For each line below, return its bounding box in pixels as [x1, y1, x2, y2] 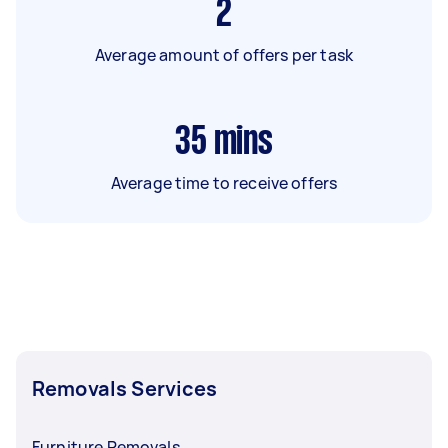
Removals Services [32, 374, 218, 402]
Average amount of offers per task [95, 43, 353, 66]
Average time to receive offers [110, 171, 338, 194]
